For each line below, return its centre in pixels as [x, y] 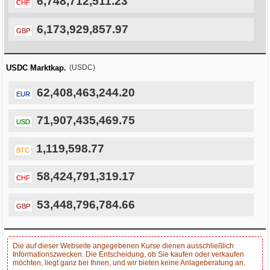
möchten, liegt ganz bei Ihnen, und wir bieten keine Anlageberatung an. [129, 263]
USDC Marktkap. [36, 68]
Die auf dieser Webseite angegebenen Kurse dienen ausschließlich [123, 246]
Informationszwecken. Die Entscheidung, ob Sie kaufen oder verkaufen [128, 255]
